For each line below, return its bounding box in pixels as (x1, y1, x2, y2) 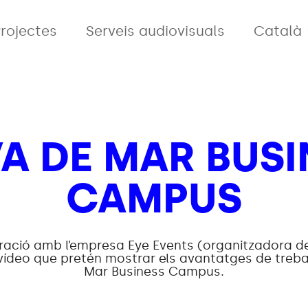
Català (253, 23, 302, 39)
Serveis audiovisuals (85, 23, 225, 39)
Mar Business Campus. (84, 264, 224, 280)
